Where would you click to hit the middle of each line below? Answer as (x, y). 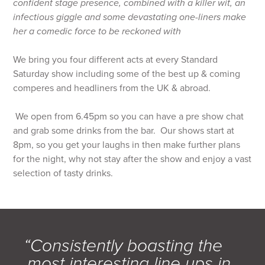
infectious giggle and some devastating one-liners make (130, 17)
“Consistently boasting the (123, 245)
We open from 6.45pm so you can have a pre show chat (129, 116)
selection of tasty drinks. (63, 173)
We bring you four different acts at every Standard (116, 59)
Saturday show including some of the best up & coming (127, 74)
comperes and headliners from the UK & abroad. (113, 88)
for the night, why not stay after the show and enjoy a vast (132, 159)
